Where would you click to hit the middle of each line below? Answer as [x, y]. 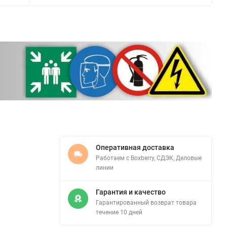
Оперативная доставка [135, 147]
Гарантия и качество [131, 192]
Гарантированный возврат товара [146, 202]
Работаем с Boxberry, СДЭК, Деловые [149, 158]
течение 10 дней [119, 212]
